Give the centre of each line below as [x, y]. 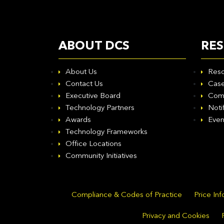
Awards [78, 120]
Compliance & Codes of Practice [126, 195]
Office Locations [93, 144]
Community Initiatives [101, 156]
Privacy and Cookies [176, 216]
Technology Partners [100, 108]
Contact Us [84, 84]
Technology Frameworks [106, 132]
